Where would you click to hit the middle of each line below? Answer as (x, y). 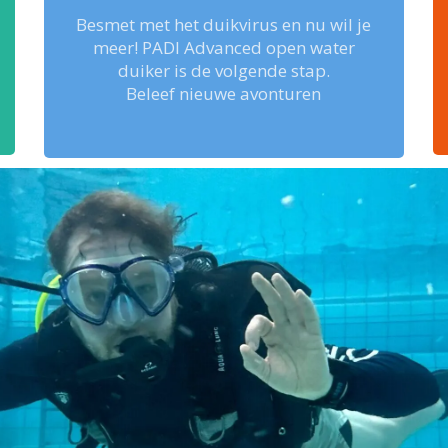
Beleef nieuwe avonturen (224, 93)
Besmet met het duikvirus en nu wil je (224, 24)
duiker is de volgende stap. (223, 70)
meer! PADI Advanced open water (223, 47)
